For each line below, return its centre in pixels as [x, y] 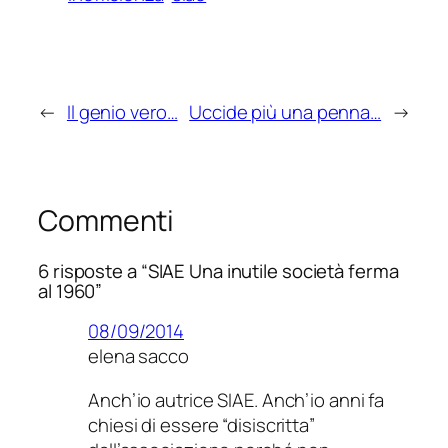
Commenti [106, 221]
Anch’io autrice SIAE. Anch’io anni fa [236, 399]
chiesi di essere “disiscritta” [201, 424]
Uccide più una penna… [285, 112]
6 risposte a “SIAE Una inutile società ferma [218, 270]
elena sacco [138, 356]
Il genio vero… [122, 112]
